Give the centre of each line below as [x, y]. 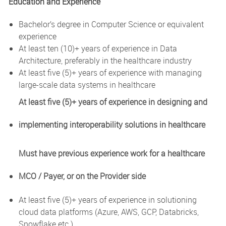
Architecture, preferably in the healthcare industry [105, 60]
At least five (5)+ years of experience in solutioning [107, 200]
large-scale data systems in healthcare [87, 84]
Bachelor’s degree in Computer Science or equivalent [111, 24]
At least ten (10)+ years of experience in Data [98, 48]
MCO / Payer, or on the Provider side [82, 176]
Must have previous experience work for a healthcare [111, 153]
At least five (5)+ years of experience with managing [110, 72]
